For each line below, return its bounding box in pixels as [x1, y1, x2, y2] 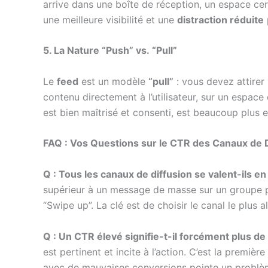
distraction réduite [177, 13, 264, 26]
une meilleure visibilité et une [43, 13, 177, 26]
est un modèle [78, 75, 148, 87]
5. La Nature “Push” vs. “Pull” [43, 44, 177, 57]
